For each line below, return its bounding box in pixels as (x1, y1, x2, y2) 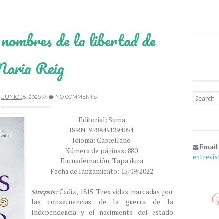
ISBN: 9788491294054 (69, 125, 135, 134)
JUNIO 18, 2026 (1, 94, 41, 100)
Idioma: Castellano (72, 135, 132, 145)
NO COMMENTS (55, 94, 97, 100)
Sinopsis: (31, 188, 57, 196)
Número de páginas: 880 (65, 146, 139, 155)
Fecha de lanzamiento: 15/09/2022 (50, 166, 154, 175)
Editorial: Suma (78, 115, 127, 124)
